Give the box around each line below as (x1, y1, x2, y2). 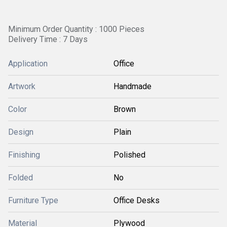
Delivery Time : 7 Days (8, 34, 88, 44)
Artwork (8, 82, 35, 91)
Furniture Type (8, 196, 58, 205)
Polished (113, 150, 145, 160)
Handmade (113, 82, 152, 91)
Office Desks (113, 196, 160, 205)
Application (8, 59, 48, 68)
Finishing (8, 150, 40, 160)
